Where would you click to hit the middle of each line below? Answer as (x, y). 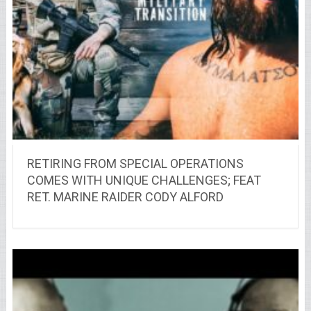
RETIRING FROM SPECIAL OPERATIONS (135, 164)
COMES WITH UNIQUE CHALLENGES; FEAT (144, 180)
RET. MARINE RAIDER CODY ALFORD (125, 197)
